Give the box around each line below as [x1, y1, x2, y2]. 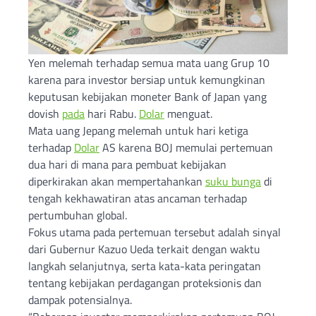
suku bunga [205, 173, 261, 190]
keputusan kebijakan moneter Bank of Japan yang [28, 88, 267, 106]
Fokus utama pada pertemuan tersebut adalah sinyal [28, 224, 281, 241]
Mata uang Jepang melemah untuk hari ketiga [28, 122, 248, 140]
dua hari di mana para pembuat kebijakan [28, 156, 226, 174]
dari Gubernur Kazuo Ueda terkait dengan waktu [28, 241, 260, 258]
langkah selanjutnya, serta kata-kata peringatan [28, 257, 261, 275]
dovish [28, 105, 62, 123]
